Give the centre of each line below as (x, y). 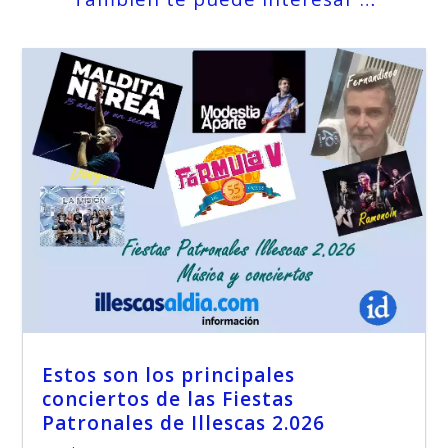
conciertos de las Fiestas (168, 398)
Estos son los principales (169, 374)
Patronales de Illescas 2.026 (184, 422)
